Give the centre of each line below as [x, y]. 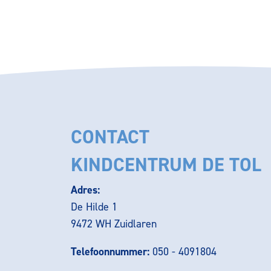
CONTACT [110, 137]
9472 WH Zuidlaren [114, 224]
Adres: [87, 190]
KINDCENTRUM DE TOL [166, 165]
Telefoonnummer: [110, 252]
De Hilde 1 [94, 207]
